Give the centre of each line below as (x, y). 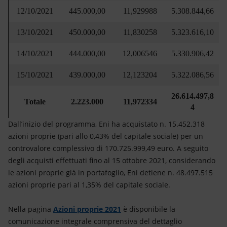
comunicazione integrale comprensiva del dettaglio (95, 221)
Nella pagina (31, 209)
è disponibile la (148, 209)
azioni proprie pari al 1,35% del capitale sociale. (89, 185)
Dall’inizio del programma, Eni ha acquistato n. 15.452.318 (106, 124)
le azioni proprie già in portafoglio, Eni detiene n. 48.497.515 (110, 173)
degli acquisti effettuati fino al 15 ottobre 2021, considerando (112, 160)
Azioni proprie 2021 (87, 209)
